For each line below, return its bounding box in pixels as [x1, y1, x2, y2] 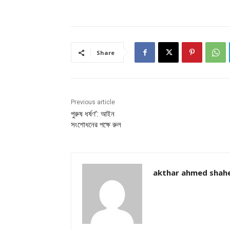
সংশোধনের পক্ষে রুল [71, 120, 121, 130]
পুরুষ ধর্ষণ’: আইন [71, 109, 114, 119]
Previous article [71, 99, 115, 106]
